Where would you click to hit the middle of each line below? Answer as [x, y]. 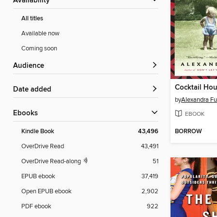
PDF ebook [36, 207]
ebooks [28, 114]
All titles [32, 19]
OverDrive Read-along [52, 162]
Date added [35, 90]
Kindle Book [38, 132]
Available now [40, 34]
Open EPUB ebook [46, 192]
